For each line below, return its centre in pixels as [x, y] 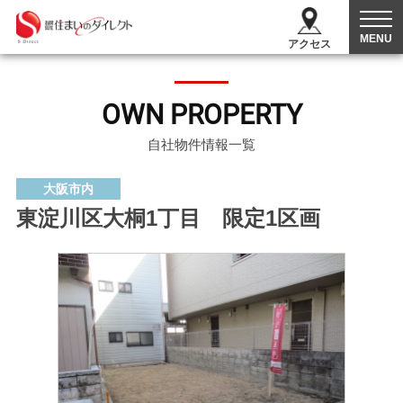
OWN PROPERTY [201, 115]
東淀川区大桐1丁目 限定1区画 [168, 218]
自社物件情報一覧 [201, 144]
